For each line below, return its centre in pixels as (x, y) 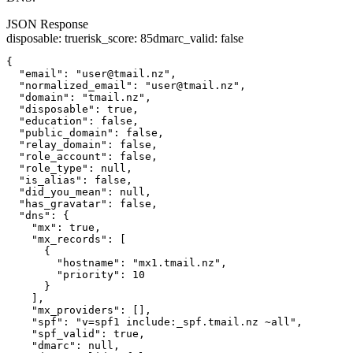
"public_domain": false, (85, 132)
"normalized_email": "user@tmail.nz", (126, 85)
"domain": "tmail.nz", (79, 97)
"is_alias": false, (69, 180)
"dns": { (38, 215)
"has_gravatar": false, (82, 203)
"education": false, (72, 121)
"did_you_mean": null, (79, 191)
